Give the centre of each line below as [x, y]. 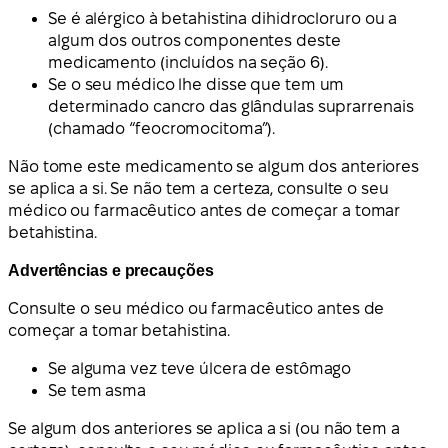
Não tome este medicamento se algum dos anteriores [214, 167]
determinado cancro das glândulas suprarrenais [231, 107]
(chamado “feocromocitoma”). [162, 129]
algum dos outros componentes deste [194, 41]
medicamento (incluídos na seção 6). [188, 63]
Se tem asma [97, 391]
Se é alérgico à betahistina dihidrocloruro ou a [223, 19]
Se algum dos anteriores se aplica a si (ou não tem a [204, 429]
